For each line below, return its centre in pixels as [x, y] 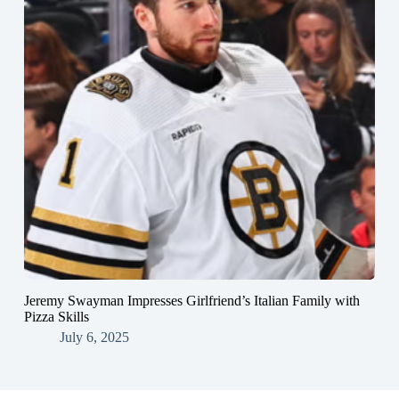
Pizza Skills [56, 317]
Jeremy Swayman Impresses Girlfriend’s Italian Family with [191, 301]
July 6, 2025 [94, 338]
